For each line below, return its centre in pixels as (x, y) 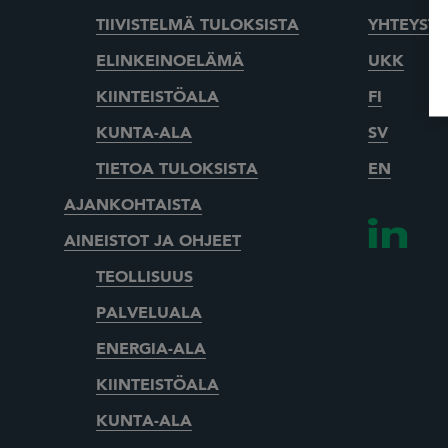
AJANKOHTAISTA (133, 206)
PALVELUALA (149, 314)
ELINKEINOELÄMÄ (170, 62)
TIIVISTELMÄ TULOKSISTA (197, 26)
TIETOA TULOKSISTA (177, 170)
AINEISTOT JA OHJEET (152, 242)
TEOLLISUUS (144, 278)
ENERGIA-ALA (151, 350)
